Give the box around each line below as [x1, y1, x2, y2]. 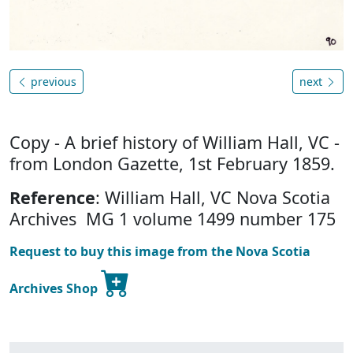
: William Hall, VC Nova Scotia [95, 186, 330, 210]
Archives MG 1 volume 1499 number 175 [9, 207, 336, 231]
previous [28, 74, 76, 90]
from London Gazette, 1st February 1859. [9, 152, 335, 176]
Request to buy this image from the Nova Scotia [9, 243, 310, 261]
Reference [9, 186, 95, 210]
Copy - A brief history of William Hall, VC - [9, 131, 340, 154]
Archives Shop [9, 280, 101, 298]
